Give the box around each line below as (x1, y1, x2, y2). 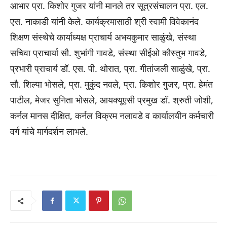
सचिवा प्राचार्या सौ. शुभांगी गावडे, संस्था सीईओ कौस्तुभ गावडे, (10, 47, 207, 59)
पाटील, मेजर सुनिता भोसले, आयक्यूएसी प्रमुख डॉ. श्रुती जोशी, (10, 94, 213, 106)
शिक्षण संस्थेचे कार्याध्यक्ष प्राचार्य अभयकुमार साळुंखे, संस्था (10, 31, 196, 44)
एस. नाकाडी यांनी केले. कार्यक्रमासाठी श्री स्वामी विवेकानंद (10, 15, 199, 28)
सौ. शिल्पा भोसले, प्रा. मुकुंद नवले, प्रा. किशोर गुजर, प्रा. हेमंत (10, 78, 213, 91)
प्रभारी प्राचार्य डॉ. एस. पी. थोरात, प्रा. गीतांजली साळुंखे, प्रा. (10, 62, 210, 75)
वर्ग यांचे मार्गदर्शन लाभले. (10, 125, 88, 138)
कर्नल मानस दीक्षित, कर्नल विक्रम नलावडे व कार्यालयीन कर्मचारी (10, 109, 214, 122)
